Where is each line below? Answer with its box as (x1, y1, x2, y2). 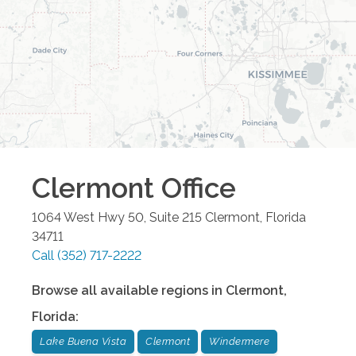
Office (154, 172, 236, 205)
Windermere (209, 335, 269, 348)
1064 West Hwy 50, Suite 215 (32, 210, 202, 226)
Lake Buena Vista (40, 335, 126, 348)
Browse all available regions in (32, 283, 226, 299)
